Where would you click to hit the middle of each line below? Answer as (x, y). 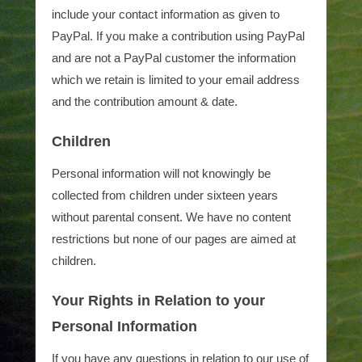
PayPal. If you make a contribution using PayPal (178, 36)
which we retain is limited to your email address (176, 80)
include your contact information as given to (166, 14)
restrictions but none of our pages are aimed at (174, 239)
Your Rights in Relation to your (158, 301)
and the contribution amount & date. (145, 101)
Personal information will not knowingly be (161, 173)
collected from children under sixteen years (165, 195)
